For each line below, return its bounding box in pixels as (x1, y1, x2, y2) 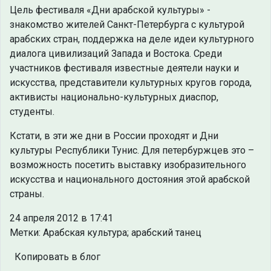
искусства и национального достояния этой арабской (10, 174, 250, 186)
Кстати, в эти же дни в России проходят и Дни (10, 130, 218, 142)
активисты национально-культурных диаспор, (10, 91, 218, 103)
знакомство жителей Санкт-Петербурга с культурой (10, 19, 244, 31)
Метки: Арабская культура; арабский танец (10, 227, 201, 239)
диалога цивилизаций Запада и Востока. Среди (10, 48, 222, 60)
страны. (10, 188, 44, 200)
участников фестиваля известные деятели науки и (10, 62, 239, 74)
